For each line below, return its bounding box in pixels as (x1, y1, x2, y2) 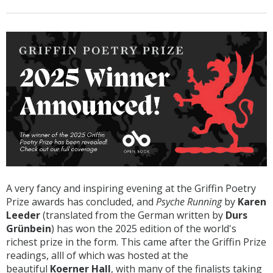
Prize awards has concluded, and (6, 194, 156, 208)
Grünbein (6, 221, 51, 235)
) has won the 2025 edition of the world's (51, 221, 236, 235)
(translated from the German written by (40, 208, 225, 222)
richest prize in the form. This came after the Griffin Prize (6, 235, 266, 249)
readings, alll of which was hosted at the (6, 248, 188, 262)
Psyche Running (156, 194, 222, 208)
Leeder (6, 208, 40, 222)
